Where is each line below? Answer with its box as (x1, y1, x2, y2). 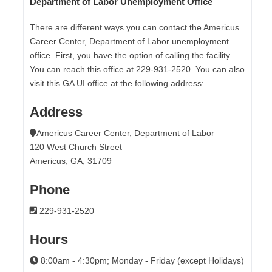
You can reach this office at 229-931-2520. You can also (30, 64, 245, 74)
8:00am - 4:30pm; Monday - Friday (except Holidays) (38, 255, 245, 265)
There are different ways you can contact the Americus (30, 22, 240, 32)
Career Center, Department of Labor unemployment (30, 36, 229, 46)
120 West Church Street (30, 141, 123, 152)
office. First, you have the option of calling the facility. (30, 50, 233, 60)
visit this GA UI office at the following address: (30, 78, 205, 88)
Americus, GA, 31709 (30, 155, 112, 166)
